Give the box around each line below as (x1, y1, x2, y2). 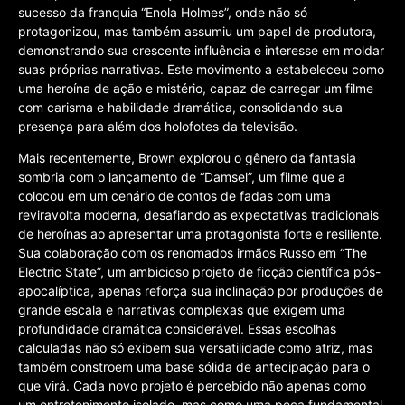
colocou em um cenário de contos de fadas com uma (18, 188, 331, 204)
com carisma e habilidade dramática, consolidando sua (18, 99, 343, 115)
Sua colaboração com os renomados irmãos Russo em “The (18, 245, 367, 261)
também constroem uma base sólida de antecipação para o (18, 359, 370, 375)
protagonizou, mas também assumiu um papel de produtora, (18, 23, 376, 39)
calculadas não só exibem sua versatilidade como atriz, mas (18, 340, 372, 356)
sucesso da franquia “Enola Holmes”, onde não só (18, 4, 307, 20)
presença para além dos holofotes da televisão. (18, 118, 297, 134)
